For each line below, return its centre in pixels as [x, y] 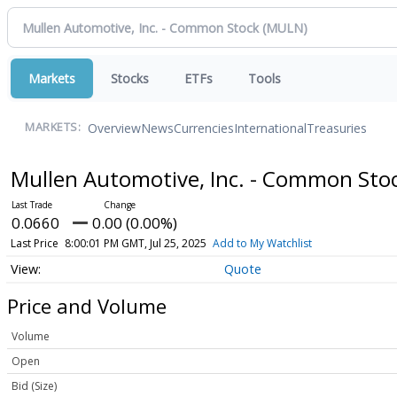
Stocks [130, 78]
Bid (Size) [34, 386]
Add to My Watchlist [262, 243]
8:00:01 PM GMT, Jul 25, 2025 [135, 243]
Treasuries [337, 128]
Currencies [204, 128]
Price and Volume [87, 305]
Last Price [34, 243]
